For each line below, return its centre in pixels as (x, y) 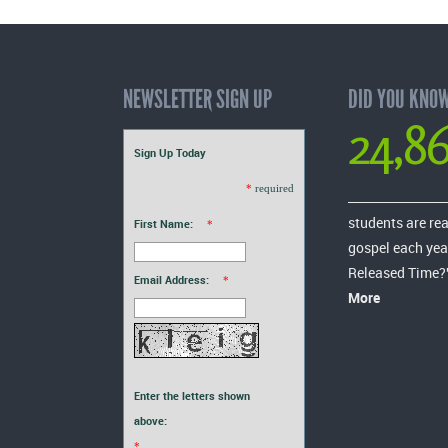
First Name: (163, 223)
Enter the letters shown (192, 395)
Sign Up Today (170, 152)
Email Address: (171, 279)
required (274, 187)
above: (150, 420)
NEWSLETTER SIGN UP (197, 98)
